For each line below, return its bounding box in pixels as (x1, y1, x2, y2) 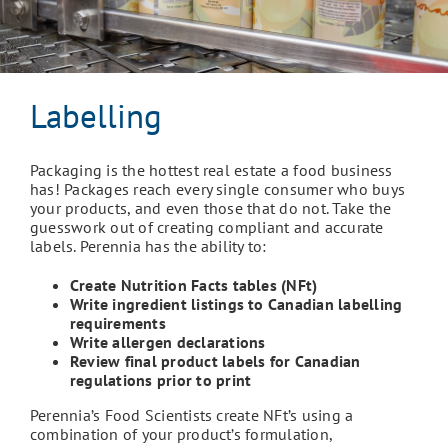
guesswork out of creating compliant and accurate (30, 217, 384, 238)
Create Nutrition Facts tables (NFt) (70, 275, 318, 296)
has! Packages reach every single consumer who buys (30, 179, 405, 200)
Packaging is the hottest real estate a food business (30, 160, 393, 181)
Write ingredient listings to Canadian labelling (70, 294, 403, 315)
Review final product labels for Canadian (70, 351, 361, 372)
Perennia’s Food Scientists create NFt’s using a (30, 405, 354, 426)
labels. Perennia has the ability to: (30, 236, 267, 257)
